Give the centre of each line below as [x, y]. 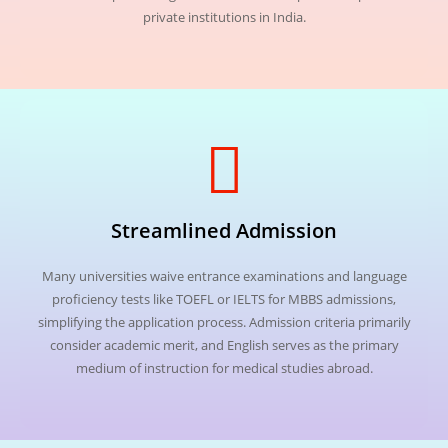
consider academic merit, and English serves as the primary [224, 345]
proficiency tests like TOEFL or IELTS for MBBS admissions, [224, 299]
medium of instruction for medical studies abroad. [224, 368]
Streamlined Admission [224, 231]
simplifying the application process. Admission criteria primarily [224, 322]
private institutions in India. [224, 17]
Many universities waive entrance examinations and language [224, 276]
